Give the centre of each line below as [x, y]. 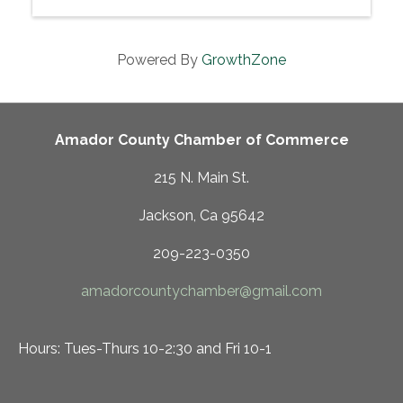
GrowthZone [244, 60]
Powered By [159, 60]
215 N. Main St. [201, 178]
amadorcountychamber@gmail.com [201, 291]
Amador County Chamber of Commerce [201, 140]
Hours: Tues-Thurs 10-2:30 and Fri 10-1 [145, 349]
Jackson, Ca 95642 [201, 216]
